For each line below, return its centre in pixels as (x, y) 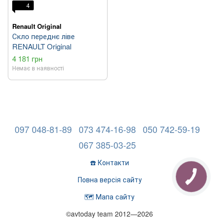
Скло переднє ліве (44, 36)
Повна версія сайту (109, 180)
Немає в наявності (38, 68)
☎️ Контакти (109, 163)
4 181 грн (27, 59)
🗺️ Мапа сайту (109, 197)
